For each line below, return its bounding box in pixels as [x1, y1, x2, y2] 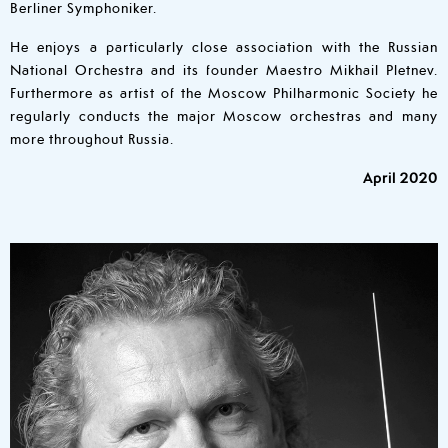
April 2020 [363, 166, 438, 188]
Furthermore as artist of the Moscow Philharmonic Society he [10, 81, 438, 103]
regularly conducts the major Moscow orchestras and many [10, 104, 438, 126]
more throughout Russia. [10, 127, 174, 149]
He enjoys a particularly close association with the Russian [10, 35, 438, 57]
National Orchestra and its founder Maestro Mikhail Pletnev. [10, 58, 438, 80]
